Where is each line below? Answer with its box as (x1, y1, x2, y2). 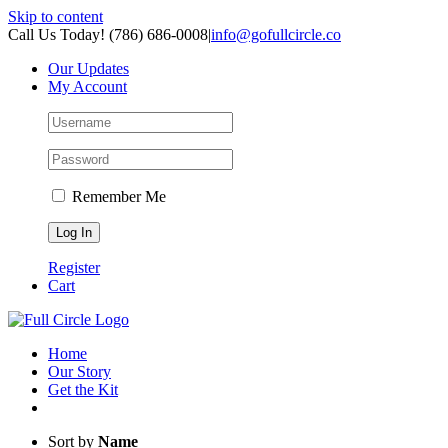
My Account (48, 78, 127, 95)
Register (48, 259, 100, 276)
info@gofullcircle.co (211, 26, 341, 43)
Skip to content (8, 8, 103, 25)
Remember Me (68, 188, 166, 205)
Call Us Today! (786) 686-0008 (8, 26, 208, 43)
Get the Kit (48, 381, 118, 398)
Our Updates (48, 60, 129, 77)
